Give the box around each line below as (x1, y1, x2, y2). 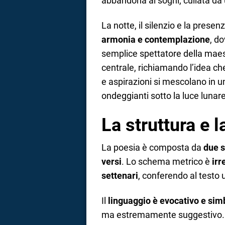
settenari (101, 170, 138, 181)
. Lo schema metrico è (122, 156, 212, 167)
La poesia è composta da (101, 142, 203, 153)
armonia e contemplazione (101, 34, 210, 45)
